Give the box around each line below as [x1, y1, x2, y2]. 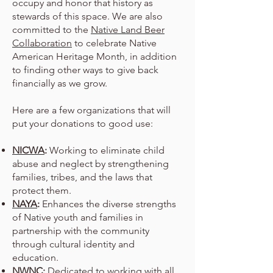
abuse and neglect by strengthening [12, 158, 169, 169]
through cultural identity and [12, 238, 135, 250]
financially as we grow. [12, 77, 110, 89]
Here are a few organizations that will [12, 104, 171, 116]
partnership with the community [12, 225, 149, 236]
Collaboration [12, 37, 72, 49]
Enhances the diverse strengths [40, 198, 176, 210]
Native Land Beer [91, 24, 165, 35]
